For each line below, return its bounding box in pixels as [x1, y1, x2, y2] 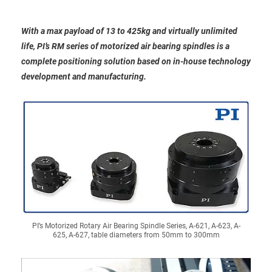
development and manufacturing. [21, 72, 146, 81]
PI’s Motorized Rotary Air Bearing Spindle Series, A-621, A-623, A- [32, 222, 240, 231]
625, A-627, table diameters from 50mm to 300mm [52, 231, 220, 240]
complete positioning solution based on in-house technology [21, 56, 251, 66]
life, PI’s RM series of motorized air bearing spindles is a [21, 41, 229, 51]
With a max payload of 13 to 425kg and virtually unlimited [21, 26, 237, 36]
